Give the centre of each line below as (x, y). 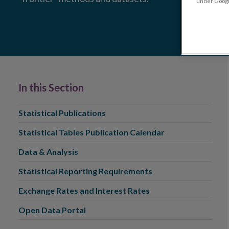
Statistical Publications (62, 113)
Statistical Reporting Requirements (85, 171)
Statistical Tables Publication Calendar (91, 132)
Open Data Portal (52, 210)
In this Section (51, 87)
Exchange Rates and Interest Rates (84, 190)
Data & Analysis (48, 152)
